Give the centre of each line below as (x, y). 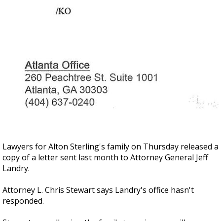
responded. (23, 201)
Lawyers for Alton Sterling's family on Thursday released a (110, 147)
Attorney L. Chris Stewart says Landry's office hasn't (98, 190)
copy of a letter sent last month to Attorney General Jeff (105, 157)
